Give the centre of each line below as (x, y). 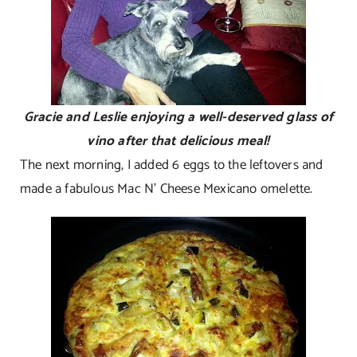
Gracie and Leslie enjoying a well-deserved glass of (178, 117)
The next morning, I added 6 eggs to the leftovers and (171, 165)
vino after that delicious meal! (178, 141)
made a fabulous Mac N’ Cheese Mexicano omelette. (166, 188)
